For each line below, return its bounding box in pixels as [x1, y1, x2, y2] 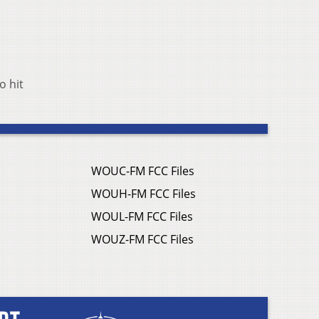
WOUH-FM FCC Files [91, 186, 196, 202]
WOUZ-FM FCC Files [91, 231, 194, 248]
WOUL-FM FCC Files [91, 209, 193, 225]
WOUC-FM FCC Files [91, 163, 194, 179]
